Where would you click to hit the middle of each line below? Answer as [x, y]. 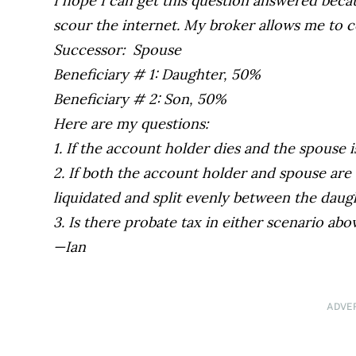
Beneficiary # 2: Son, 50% [140, 99]
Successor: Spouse [118, 50]
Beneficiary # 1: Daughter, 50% [157, 75]
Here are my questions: [131, 124]
